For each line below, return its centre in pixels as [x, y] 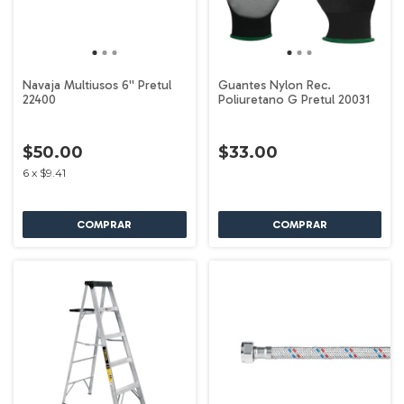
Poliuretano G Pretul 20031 [294, 100]
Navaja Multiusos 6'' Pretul [97, 85]
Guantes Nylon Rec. [274, 85]
